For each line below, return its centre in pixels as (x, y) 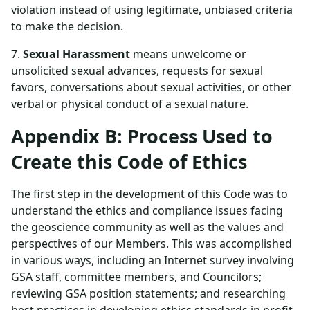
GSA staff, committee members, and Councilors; (136, 277)
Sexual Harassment (76, 54)
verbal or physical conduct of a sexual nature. (130, 104)
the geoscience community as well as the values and (147, 227)
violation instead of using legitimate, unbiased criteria (152, 10)
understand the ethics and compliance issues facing (147, 210)
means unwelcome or (188, 54)
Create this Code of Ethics (129, 162)
